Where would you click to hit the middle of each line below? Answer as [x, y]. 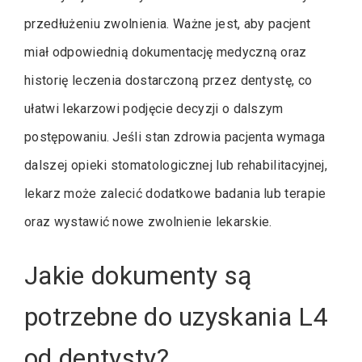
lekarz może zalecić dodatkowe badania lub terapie [175, 194]
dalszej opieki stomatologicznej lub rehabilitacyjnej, [176, 165]
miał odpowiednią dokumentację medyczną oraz [166, 52]
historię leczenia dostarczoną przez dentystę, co [168, 80]
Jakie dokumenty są [138, 276]
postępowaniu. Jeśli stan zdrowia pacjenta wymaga [175, 137]
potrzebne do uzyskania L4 [177, 317]
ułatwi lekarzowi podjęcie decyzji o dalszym [154, 109]
